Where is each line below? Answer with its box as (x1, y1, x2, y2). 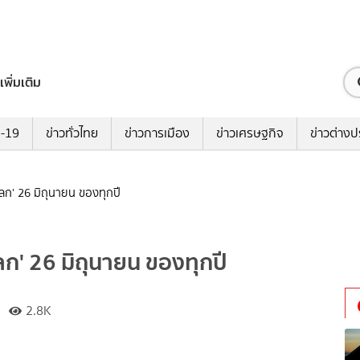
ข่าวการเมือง (124, 124, 190, 143)
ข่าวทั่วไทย (45, 124, 98, 143)
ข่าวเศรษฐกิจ (215, 124, 284, 143)
